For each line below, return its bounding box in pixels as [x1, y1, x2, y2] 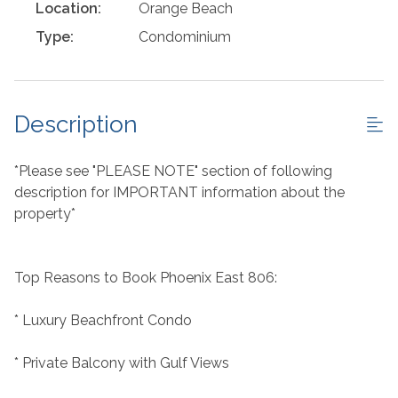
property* [14, 205, 76, 223]
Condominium [139, 28, 231, 46]
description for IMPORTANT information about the [14, 184, 345, 202]
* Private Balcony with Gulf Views [14, 354, 229, 372]
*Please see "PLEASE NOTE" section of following [14, 163, 332, 180]
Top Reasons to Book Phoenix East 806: [14, 269, 277, 287]
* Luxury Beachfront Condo [14, 312, 192, 330]
